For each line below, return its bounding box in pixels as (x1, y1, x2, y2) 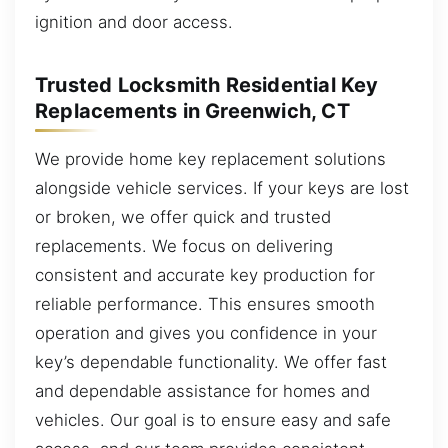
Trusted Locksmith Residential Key (35, 72, 379, 97)
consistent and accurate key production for (35, 264, 375, 285)
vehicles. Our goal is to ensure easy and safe (35, 409, 391, 430)
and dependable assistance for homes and (35, 380, 370, 401)
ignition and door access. (35, 11, 233, 32)
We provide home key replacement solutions (35, 148, 386, 169)
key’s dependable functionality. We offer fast (35, 351, 387, 372)
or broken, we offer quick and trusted (35, 206, 331, 227)
